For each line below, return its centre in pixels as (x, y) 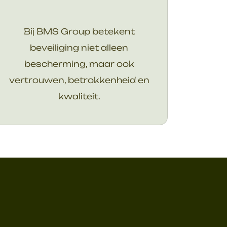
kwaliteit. (79, 96)
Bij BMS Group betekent (79, 31)
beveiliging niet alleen (79, 47)
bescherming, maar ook (79, 64)
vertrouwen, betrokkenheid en (79, 80)
